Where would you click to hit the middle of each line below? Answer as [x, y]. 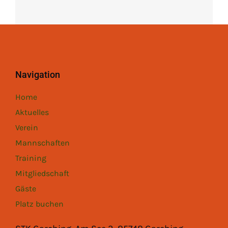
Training [31, 158]
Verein [26, 127]
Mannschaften [42, 142]
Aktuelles [32, 112]
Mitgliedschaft [42, 173]
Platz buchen [39, 204]
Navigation [37, 74]
